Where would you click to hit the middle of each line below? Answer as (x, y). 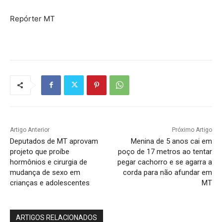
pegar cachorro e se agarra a (165, 162)
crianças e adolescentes (50, 183)
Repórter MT (32, 18)
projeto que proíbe (40, 151)
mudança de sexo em (45, 172)
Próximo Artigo (192, 130)
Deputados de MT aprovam (54, 141)
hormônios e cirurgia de (49, 162)
